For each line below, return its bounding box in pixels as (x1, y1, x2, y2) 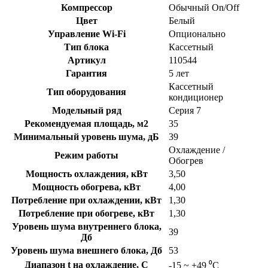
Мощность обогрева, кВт (32, 181, 141, 192)
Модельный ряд (51, 105, 121, 115)
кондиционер (169, 92, 223, 102)
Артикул (67, 54, 106, 65)
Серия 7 (169, 105, 201, 115)
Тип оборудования (47, 86, 126, 97)
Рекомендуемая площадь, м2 (25, 118, 148, 129)
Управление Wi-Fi (47, 28, 126, 39)
